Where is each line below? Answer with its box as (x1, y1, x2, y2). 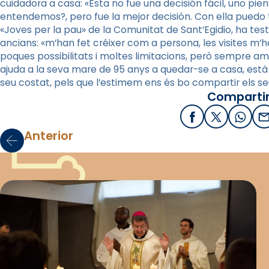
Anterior (24, 127, 73, 145)
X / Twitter (215, 113, 267, 127)
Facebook (191, 113, 241, 127)
